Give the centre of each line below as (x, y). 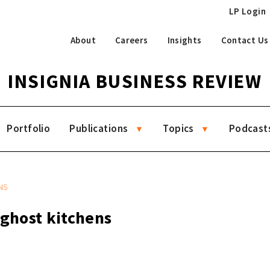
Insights (184, 40)
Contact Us (245, 40)
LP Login (247, 11)
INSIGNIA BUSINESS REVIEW (135, 81)
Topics (178, 128)
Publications (99, 128)
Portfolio (29, 128)
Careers (131, 40)
